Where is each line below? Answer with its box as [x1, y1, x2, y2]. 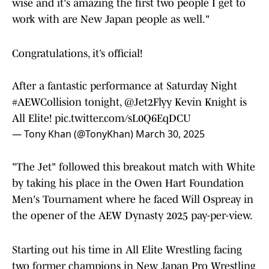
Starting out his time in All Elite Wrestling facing [12, 244, 242, 256]
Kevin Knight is [172, 96, 247, 109]
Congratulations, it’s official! [12, 47, 142, 60]
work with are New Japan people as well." [12, 13, 210, 26]
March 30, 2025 [136, 127, 205, 141]
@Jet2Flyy [124, 96, 172, 109]
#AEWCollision [12, 96, 82, 109]
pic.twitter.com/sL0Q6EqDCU [55, 112, 191, 125]
